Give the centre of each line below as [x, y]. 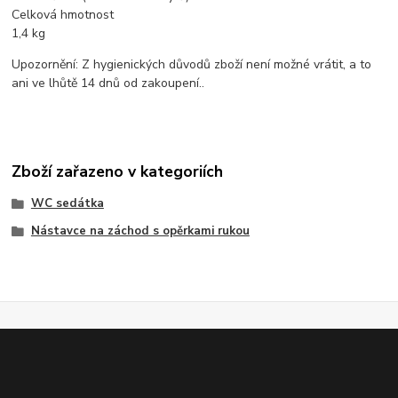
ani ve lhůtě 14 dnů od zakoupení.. [108, 83]
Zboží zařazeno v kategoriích [118, 172]
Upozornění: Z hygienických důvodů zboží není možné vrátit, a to [192, 64]
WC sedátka [67, 203]
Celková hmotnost [63, 14]
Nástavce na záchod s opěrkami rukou [140, 231]
